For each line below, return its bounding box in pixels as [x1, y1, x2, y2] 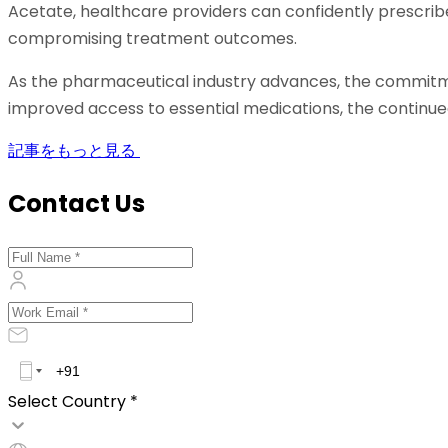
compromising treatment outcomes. [8, 26, 297, 50]
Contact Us [8, 186, 145, 220]
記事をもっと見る [8, 138, 136, 162]
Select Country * [8, 390, 138, 414]
